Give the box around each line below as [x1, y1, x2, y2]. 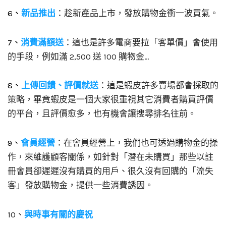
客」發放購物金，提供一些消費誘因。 [8, 180, 153, 190]
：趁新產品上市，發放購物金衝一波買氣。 [55, 8, 218, 18]
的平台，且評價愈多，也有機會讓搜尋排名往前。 [8, 108, 196, 119]
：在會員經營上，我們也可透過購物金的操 [55, 138, 218, 148]
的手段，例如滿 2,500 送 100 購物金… [8, 51, 149, 62]
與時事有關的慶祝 [24, 209, 93, 219]
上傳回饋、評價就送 [21, 80, 98, 91]
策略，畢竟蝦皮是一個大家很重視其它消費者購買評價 [8, 94, 213, 105]
